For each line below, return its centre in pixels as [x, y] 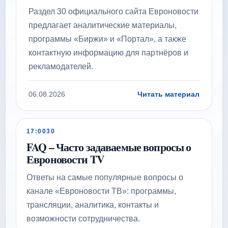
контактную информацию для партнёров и [108, 53]
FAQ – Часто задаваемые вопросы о [109, 147]
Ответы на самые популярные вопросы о [105, 177]
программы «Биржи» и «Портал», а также [107, 39]
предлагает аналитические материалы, [103, 25]
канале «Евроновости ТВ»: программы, [101, 191]
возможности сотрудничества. [83, 219]
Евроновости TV [65, 159]
